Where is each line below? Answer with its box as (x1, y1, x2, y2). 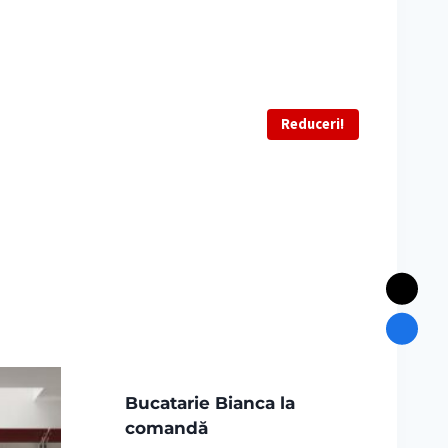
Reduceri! (281, 114, 345, 133)
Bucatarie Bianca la (125, 393, 295, 414)
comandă (125, 418, 208, 439)
